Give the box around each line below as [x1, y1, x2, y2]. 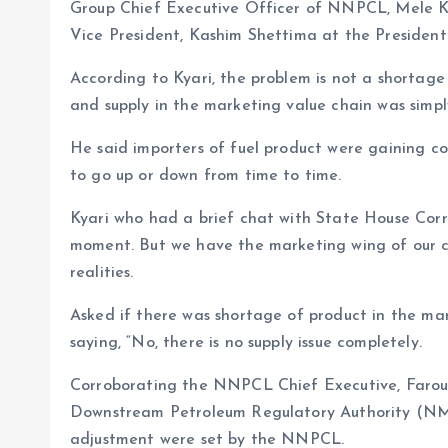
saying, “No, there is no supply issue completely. [70, 335, 422, 351]
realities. [70, 265, 134, 281]
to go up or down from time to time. [70, 168, 342, 184]
